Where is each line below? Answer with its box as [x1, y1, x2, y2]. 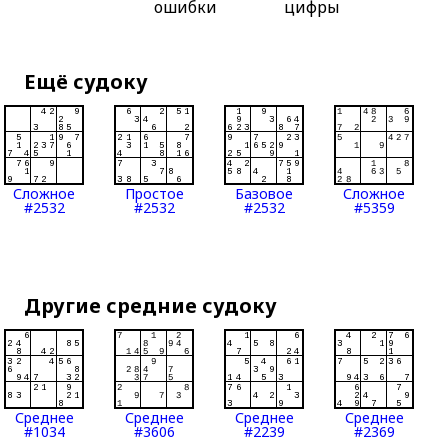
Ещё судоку [24, 68, 149, 96]
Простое [124, 184, 184, 204]
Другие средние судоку [24, 292, 278, 320]
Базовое [235, 184, 294, 204]
